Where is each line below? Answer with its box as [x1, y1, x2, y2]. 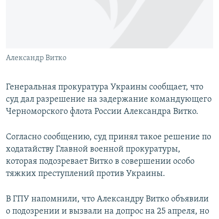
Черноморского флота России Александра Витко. [6, 107, 198, 117]
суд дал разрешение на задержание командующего [6, 95, 212, 105]
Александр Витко [6, 54, 66, 63]
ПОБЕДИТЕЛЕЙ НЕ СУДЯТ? [18, 5, 91, 13]
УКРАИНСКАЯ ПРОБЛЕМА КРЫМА [18, 58, 110, 66]
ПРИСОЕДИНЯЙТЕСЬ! [9, 4, 70, 12]
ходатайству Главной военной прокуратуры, [6, 145, 180, 154]
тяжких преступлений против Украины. [6, 169, 165, 179]
